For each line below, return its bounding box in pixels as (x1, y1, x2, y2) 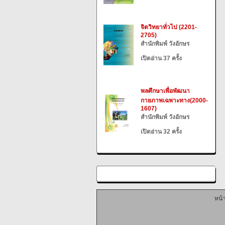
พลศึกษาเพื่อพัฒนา (141, 87, 190, 94)
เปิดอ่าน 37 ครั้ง (141, 55, 182, 62)
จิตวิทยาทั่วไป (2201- (141, 24, 197, 31)
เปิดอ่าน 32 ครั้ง (141, 128, 182, 135)
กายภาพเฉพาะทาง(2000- (141, 97, 208, 104)
